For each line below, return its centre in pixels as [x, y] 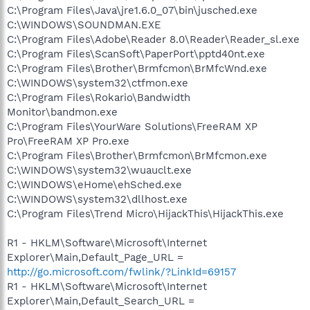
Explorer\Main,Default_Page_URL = [95, 257]
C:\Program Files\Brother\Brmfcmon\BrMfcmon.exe [137, 155]
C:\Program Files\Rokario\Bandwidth [99, 97]
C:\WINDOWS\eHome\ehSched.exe [94, 184]
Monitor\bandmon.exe [62, 112]
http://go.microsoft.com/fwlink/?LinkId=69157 [121, 272]
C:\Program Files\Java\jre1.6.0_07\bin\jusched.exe [132, 10]
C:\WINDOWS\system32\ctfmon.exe [98, 83]
